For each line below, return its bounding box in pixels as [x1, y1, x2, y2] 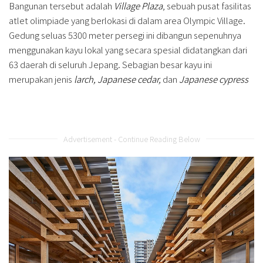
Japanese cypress [179, 72, 248, 85]
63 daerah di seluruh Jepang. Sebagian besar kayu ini [9, 58, 212, 70]
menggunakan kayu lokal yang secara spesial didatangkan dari [9, 43, 247, 56]
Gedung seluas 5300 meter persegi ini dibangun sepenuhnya [9, 28, 241, 41]
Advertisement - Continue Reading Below [63, 133, 200, 144]
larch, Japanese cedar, [72, 72, 163, 85]
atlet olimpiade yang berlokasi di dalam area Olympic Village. [9, 14, 245, 26]
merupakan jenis [9, 72, 72, 85]
